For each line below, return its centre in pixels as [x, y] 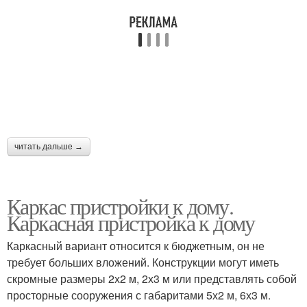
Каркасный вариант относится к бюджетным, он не [136, 246]
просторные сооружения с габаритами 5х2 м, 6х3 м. [139, 295]
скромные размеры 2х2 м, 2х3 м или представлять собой [152, 279]
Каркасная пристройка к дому [131, 223]
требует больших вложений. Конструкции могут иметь [143, 262]
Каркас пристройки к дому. [120, 206]
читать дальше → [49, 147]
